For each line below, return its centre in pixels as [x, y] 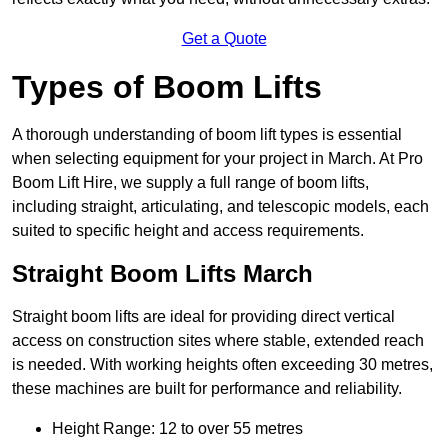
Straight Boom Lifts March [162, 274]
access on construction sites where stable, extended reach [218, 341]
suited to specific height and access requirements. [188, 231]
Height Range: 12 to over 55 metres [177, 429]
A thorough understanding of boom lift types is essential [207, 135]
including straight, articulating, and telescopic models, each [220, 207]
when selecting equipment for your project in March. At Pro [217, 159]
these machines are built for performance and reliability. [207, 389]
